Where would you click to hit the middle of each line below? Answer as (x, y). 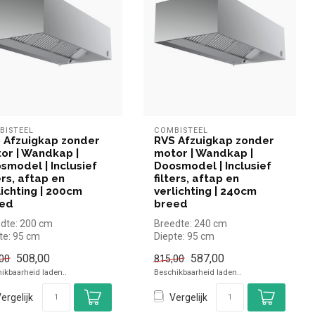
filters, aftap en (196, 178)
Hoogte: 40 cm (186, 249)
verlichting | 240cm (205, 191)
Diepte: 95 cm (184, 236)
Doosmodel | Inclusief (212, 166)
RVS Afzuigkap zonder (214, 140)
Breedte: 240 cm (190, 223)
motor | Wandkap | (203, 153)
